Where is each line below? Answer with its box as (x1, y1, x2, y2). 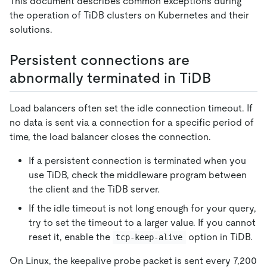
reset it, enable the (29, 231, 113, 243)
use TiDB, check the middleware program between (29, 169, 247, 181)
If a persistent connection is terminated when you (29, 154, 246, 166)
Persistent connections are (10, 51, 190, 68)
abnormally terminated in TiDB (10, 69, 211, 86)
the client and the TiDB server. (29, 183, 160, 195)
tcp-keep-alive (116, 232, 183, 242)
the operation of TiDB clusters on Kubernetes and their (10, 9, 249, 21)
